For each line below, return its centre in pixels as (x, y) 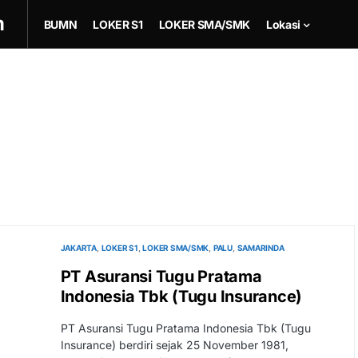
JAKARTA (78, 248)
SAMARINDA (261, 248)
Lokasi (283, 24)
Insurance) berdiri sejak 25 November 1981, (174, 345)
